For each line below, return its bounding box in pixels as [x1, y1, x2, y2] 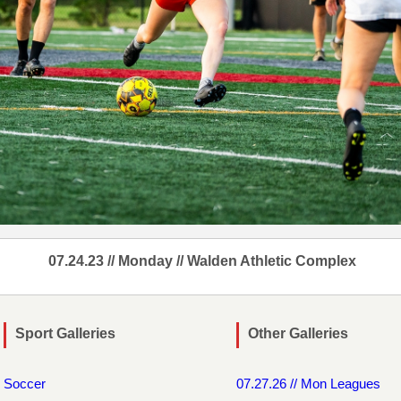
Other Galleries [248, 325, 348, 341]
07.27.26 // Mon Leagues [236, 375, 380, 391]
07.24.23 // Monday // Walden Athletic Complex [47, 252, 356, 269]
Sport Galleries [15, 325, 115, 341]
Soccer [4, 375, 46, 391]
